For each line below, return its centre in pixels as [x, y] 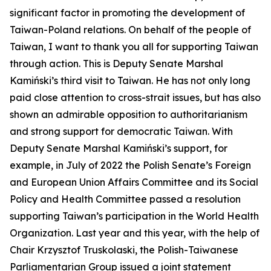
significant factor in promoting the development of [127, 13]
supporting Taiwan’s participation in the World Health [134, 216]
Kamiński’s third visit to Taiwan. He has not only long [130, 80]
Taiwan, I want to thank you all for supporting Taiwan [134, 47]
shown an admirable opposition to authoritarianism [129, 114]
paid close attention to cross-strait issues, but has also [135, 97]
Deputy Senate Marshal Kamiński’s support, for [119, 148]
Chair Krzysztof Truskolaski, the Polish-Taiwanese [124, 250]
